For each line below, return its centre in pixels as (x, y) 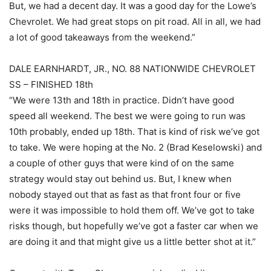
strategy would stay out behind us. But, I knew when (120, 179)
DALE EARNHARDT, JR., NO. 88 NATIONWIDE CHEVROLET (132, 69)
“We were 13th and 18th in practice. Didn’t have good (122, 100)
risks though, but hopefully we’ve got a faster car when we (134, 226)
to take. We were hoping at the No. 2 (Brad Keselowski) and (135, 148)
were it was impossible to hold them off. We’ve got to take (132, 211)
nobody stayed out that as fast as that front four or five (125, 195)
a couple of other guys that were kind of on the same (122, 163)
